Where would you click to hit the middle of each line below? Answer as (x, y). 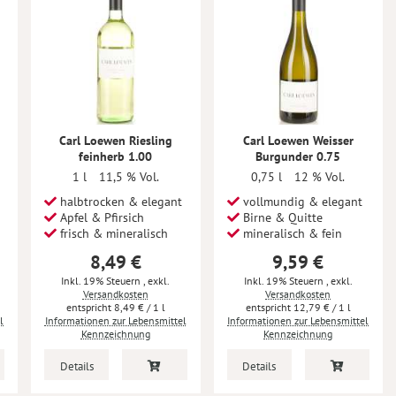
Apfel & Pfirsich (100, 217)
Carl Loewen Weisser (298, 141)
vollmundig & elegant (301, 202)
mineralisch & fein (290, 233)
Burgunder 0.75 (298, 156)
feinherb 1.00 (116, 156)
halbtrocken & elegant (119, 202)
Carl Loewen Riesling (115, 141)
